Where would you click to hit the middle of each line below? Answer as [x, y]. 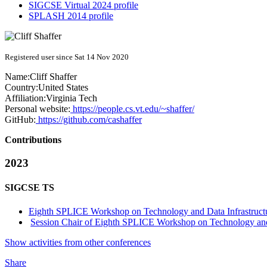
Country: [21, 88]
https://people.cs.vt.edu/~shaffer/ [132, 109]
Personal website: [38, 109]
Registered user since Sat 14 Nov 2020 [67, 57]
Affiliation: [25, 98]
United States [63, 88]
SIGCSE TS [30, 188]
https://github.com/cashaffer [89, 120]
